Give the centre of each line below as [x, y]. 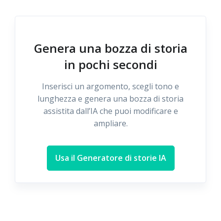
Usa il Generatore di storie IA [110, 158]
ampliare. [110, 123]
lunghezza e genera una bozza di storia [110, 99]
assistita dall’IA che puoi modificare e [110, 111]
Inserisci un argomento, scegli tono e [110, 86]
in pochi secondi [110, 64]
